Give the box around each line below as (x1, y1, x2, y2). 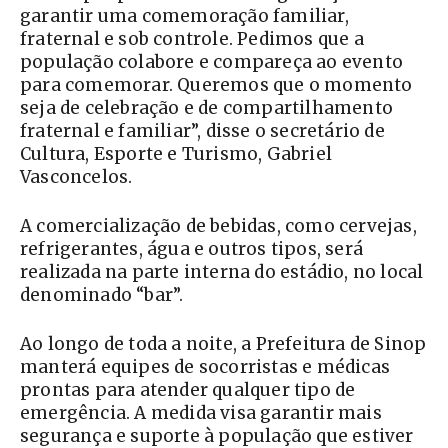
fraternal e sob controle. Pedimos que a (20, 28, 364, 51)
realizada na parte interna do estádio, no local (20, 261, 424, 284)
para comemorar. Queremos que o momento (20, 74, 413, 97)
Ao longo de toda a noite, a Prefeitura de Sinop (20, 333, 427, 356)
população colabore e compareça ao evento (20, 51, 404, 74)
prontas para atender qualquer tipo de (20, 379, 356, 402)
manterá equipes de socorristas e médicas (20, 356, 391, 379)
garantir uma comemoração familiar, (20, 5, 349, 28)
